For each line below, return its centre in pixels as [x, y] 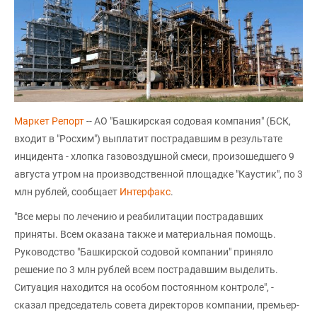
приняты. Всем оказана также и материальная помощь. [145, 235]
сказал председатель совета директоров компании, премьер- [157, 305]
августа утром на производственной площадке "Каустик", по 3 [158, 174]
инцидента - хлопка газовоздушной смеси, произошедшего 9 [154, 157]
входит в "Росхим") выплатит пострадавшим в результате [148, 139]
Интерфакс [145, 192]
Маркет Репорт [50, 121]
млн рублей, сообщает [67, 192]
